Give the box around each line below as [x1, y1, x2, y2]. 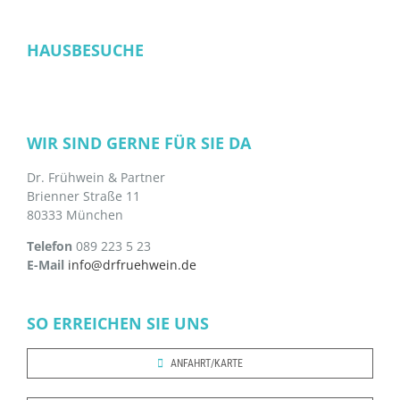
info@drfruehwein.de [68, 255, 196, 273]
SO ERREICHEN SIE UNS [27, 312, 209, 334]
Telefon [27, 237, 72, 254]
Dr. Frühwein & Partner [27, 168, 165, 186]
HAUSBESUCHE [27, 38, 144, 61]
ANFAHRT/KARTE [171, 356, 244, 370]
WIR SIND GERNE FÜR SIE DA [27, 131, 251, 154]
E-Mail [27, 255, 64, 273]
